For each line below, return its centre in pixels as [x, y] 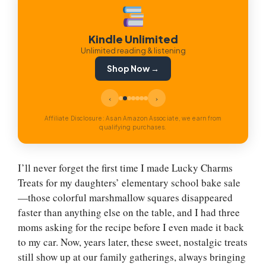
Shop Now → [133, 69]
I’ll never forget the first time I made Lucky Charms [125, 168]
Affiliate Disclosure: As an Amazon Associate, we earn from [133, 118]
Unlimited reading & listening [133, 51]
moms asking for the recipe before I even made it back [131, 227]
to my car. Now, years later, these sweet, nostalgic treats [133, 242]
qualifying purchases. [133, 127]
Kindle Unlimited [133, 39]
